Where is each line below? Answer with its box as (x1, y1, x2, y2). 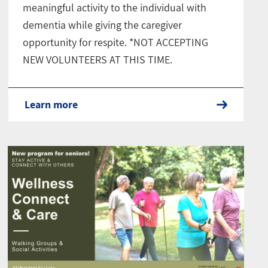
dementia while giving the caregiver (23, 17, 182, 32)
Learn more (25, 97, 78, 111)
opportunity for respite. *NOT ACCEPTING (23, 35, 209, 49)
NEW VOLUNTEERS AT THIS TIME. (23, 52, 173, 66)
